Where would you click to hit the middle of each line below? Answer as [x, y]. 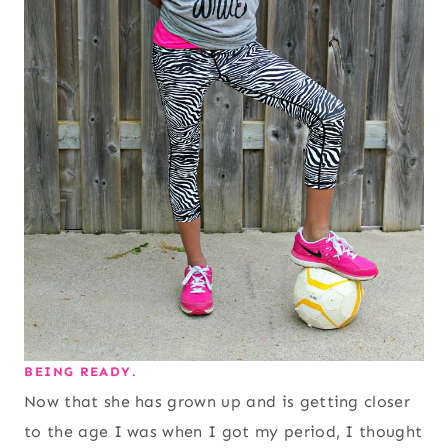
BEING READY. [80, 371]
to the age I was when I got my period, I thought [223, 432]
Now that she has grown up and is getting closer [217, 402]
